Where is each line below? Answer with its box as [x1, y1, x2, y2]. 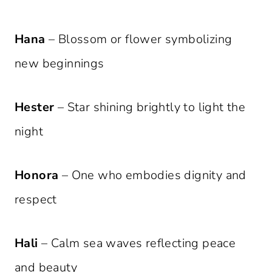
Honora [15, 167, 59, 184]
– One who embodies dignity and [58, 167, 246, 184]
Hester [15, 99, 55, 116]
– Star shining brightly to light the [54, 99, 246, 116]
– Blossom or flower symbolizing [45, 31, 233, 48]
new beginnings [15, 55, 104, 72]
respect [15, 191, 57, 208]
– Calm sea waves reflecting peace [38, 235, 236, 252]
